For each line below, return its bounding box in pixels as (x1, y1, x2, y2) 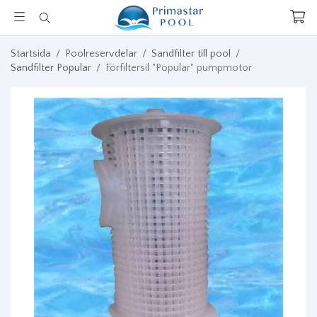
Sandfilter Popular (11, 62, 91, 74)
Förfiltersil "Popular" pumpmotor (105, 62, 252, 74)
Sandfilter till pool (151, 48, 231, 59)
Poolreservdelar (65, 48, 137, 59)
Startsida (11, 48, 51, 59)
